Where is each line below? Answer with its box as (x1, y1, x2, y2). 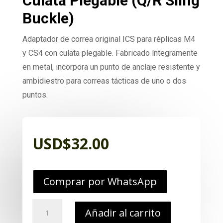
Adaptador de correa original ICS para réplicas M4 (22, 34, 195, 44)
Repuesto (31, 200, 63, 209)
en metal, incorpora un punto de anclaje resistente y (22, 62, 200, 72)
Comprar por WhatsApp (43, 175, 157, 188)
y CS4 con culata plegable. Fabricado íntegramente (22, 48, 198, 58)
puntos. (22, 90, 48, 100)
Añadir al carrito (85, 206, 161, 220)
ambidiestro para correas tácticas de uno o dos (22, 76, 186, 86)
